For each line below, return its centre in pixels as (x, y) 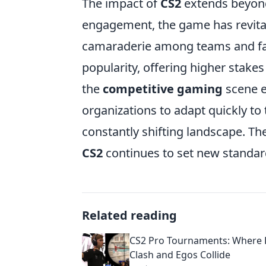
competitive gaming (163, 89)
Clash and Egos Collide (180, 255)
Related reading (129, 215)
